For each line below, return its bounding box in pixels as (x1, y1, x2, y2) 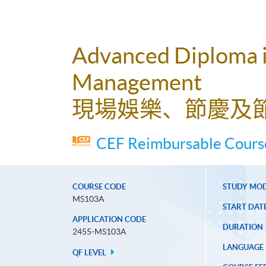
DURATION (222, 223, 263, 232)
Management (72, 69, 202, 96)
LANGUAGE (222, 243, 264, 252)
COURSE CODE (72, 182, 126, 192)
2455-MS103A (72, 227, 126, 237)
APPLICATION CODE (72, 215, 146, 224)
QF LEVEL (72, 248, 108, 258)
